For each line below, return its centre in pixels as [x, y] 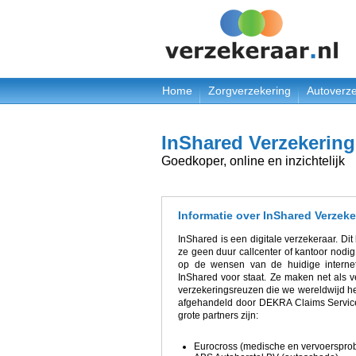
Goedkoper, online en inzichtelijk [253, 161]
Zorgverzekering [250, 91]
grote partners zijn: [218, 315]
